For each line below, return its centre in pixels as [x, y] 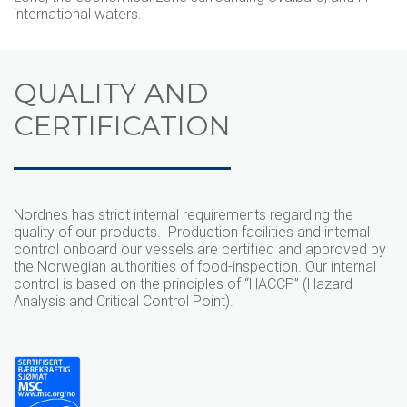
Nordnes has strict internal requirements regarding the [184, 215]
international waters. [78, 15]
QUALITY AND [111, 94]
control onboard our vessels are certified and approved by [200, 250]
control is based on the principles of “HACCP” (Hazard [183, 284]
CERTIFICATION [122, 126]
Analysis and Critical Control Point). [124, 302]
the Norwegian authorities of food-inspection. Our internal [195, 267]
